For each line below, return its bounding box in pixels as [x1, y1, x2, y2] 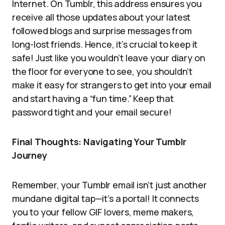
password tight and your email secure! [12, 106, 172, 118]
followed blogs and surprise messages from [12, 25, 192, 37]
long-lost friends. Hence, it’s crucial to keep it [12, 38, 198, 50]
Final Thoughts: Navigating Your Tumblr [12, 136, 187, 148]
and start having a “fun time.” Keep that [12, 92, 174, 104]
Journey [12, 149, 47, 161]
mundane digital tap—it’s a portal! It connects [12, 192, 199, 204]
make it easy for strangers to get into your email [12, 79, 212, 91]
